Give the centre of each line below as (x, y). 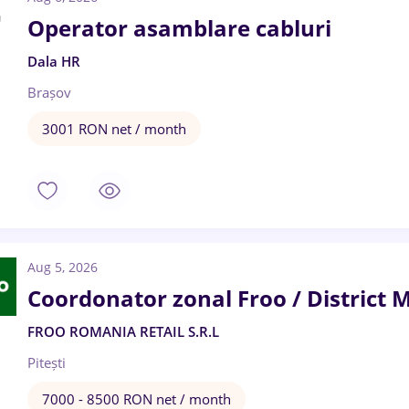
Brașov (49, 92)
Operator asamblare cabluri (179, 28)
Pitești (47, 362)
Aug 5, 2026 (63, 267)
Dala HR (54, 61)
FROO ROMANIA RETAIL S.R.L (123, 331)
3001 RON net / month (114, 129)
